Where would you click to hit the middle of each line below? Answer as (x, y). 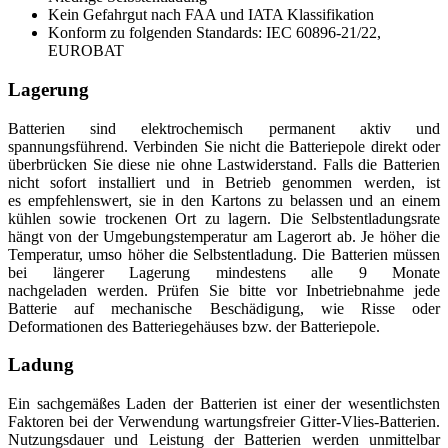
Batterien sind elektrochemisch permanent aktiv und (224, 128)
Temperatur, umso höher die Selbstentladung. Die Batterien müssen (224, 254)
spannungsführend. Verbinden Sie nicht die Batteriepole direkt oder (224, 146)
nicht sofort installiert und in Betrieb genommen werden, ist (224, 182)
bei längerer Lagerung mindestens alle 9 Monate (224, 272)
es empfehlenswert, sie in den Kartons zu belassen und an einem (224, 200)
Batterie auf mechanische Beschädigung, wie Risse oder (224, 308)
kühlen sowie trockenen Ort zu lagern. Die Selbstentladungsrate (224, 218)
